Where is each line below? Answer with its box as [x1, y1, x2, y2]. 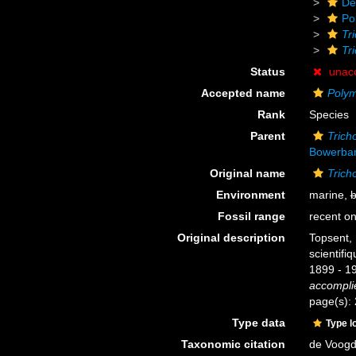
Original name [209, 167, 285, 180]
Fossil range [217, 210, 285, 222]
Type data [231, 316, 285, 329]
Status [250, 65, 285, 78]
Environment [215, 188, 285, 201]
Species [308, 108, 349, 121]
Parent [250, 130, 285, 142]
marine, [308, 188, 350, 201]
